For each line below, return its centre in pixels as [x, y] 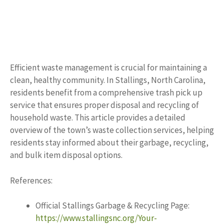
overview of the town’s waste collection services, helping [112, 130]
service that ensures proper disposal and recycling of [104, 105]
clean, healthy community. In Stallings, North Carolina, [108, 80]
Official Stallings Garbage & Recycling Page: [112, 205]
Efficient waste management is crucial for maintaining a [108, 67]
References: [31, 180]
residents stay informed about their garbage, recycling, [109, 142]
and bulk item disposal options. [66, 155]
